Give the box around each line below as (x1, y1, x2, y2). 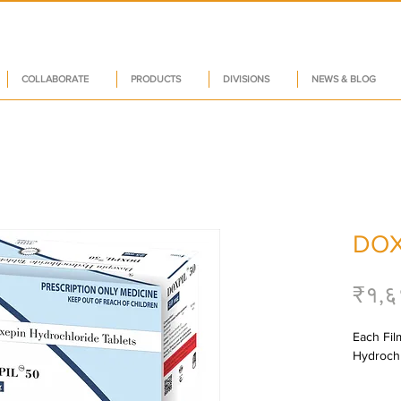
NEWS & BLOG (311, 73, 376, 85)
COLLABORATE (21, 73, 89, 85)
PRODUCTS (131, 73, 181, 85)
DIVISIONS (223, 73, 269, 85)
